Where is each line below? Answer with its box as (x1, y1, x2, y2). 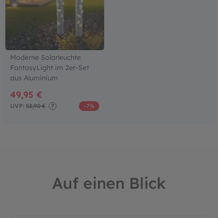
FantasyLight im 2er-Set (10, 63, 89, 72)
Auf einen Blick (52, 173, 166, 193)
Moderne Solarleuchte (10, 53, 81, 62)
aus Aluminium (10, 73, 58, 82)
